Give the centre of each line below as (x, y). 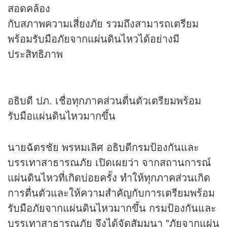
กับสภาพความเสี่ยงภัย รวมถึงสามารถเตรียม (103, 23)
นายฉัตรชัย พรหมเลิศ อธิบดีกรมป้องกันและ (103, 147)
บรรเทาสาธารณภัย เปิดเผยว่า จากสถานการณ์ (109, 162)
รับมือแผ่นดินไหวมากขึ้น (62, 116)
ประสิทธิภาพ (35, 54)
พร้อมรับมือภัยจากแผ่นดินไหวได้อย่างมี (93, 39)
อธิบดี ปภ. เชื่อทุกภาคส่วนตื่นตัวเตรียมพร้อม (104, 100)
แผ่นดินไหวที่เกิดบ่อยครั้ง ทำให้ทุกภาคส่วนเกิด (109, 177)
